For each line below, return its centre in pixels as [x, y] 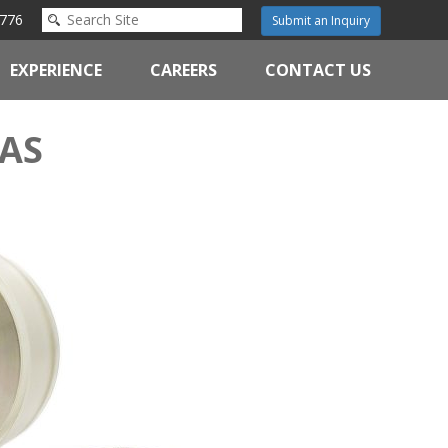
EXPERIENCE [56, 70]
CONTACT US [318, 70]
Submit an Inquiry [321, 21]
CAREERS [183, 70]
